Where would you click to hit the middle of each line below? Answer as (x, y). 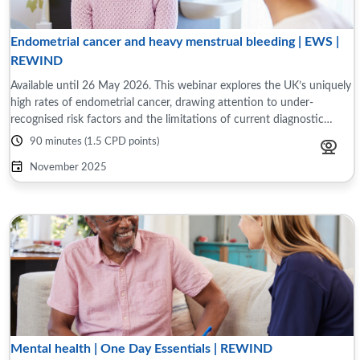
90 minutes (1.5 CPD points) (94, 142)
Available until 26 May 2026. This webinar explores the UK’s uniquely (82, 86)
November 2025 (68, 168)
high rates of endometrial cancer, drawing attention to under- (162, 102)
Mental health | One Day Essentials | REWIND (141, 349)
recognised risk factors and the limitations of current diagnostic (167, 119)
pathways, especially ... (65, 136)
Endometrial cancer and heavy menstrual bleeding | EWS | (175, 42)
